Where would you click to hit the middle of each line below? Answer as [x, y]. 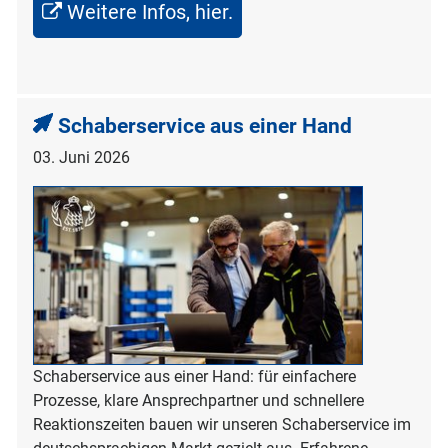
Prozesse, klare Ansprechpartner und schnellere [198, 401]
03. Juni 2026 [81, 158]
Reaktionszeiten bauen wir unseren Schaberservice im [222, 425]
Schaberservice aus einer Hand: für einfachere [194, 377]
